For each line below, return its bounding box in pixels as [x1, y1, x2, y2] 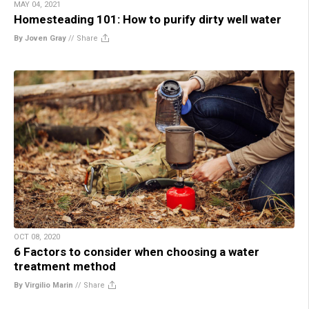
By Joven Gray [14, 33, 66, 43]
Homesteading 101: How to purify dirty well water [14, 12, 281, 26]
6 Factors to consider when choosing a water [14, 244, 259, 259]
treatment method [14, 259, 116, 273]
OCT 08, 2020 [14, 232, 60, 241]
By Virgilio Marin [14, 280, 73, 290]
